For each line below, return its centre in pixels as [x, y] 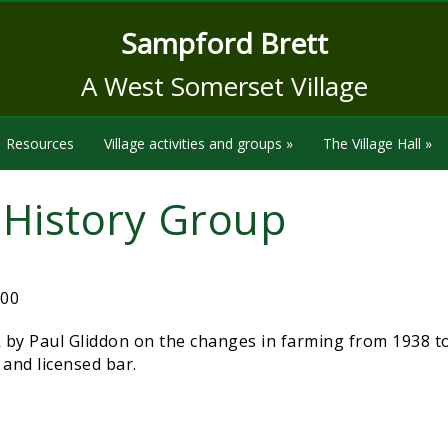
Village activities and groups [192, 143]
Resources [39, 143]
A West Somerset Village [224, 86]
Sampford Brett [224, 43]
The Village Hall [371, 143]
